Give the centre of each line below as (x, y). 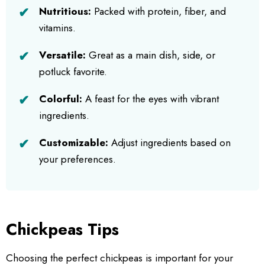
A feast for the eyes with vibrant (151, 98)
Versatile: (62, 55)
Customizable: (74, 142)
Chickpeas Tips (62, 229)
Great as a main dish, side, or (151, 55)
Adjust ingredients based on (169, 142)
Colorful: (61, 98)
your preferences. (77, 159)
